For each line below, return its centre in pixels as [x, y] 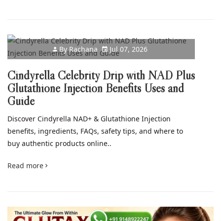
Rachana [83, 49]
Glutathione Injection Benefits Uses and [96, 88]
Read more [26, 165]
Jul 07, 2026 [127, 49]
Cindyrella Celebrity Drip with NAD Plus [101, 75]
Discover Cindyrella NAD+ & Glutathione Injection [89, 118]
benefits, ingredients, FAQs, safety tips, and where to [95, 131]
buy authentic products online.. [59, 143]
